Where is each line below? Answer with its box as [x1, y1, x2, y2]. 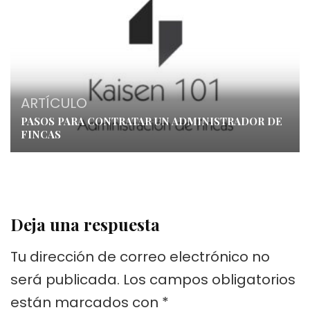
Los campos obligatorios [123, 270, 295, 290]
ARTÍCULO [21, 93, 87, 113]
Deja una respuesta [10, 213, 160, 236]
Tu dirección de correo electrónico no [10, 247, 270, 267]
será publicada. [10, 270, 120, 290]
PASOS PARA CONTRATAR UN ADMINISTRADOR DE [21, 114, 282, 129]
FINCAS [21, 127, 61, 142]
